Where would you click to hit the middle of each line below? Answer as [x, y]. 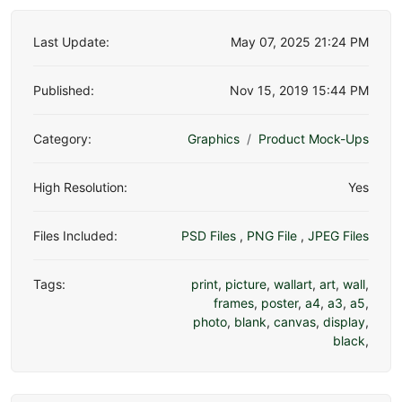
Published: [64, 90]
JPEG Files [338, 235]
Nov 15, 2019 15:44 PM [299, 90]
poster [280, 302]
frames [234, 302]
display [344, 321]
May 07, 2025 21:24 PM [300, 41]
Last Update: [71, 41]
